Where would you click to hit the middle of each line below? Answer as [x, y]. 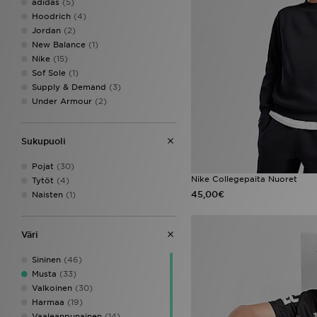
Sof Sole [49, 73]
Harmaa [48, 302]
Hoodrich [51, 16]
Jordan [46, 30]
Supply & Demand [69, 87]
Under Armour [62, 101]
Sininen [46, 259]
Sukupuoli [44, 141]
